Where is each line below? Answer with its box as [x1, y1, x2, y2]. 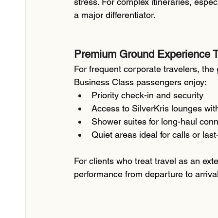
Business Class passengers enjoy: [74, 77, 207, 88]
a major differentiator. [74, 10, 156, 20]
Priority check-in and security [91, 90, 203, 101]
